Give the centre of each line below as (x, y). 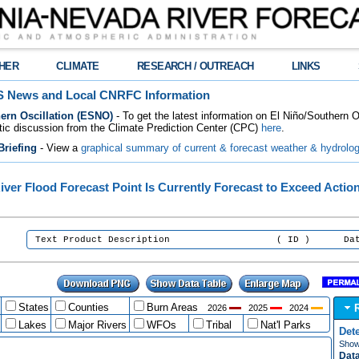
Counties (89, 307)
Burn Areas (172, 307)
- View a (59, 148)
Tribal (219, 325)
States (34, 307)
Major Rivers (97, 325)
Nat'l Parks (286, 325)
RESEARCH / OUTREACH (195, 66)
